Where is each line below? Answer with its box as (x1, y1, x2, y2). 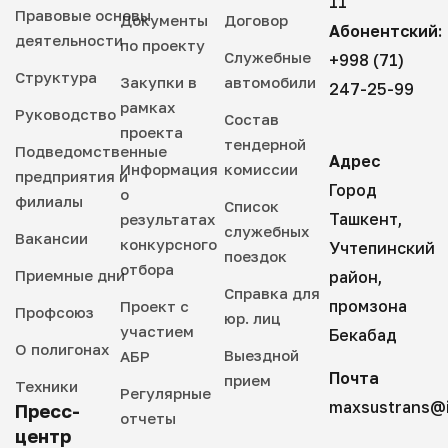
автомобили (224, 73, 316, 92)
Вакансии (15, 229, 88, 248)
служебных (224, 222, 309, 241)
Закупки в (119, 73, 197, 92)
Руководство (15, 105, 116, 124)
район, (328, 267, 382, 288)
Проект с (119, 297, 189, 316)
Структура (15, 68, 97, 87)
